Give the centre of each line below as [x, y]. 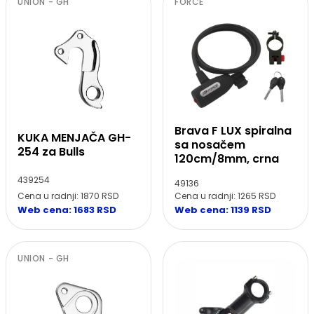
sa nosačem [210, 144]
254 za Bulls [51, 151]
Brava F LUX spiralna [233, 130]
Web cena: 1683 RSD [67, 210]
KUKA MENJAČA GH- [74, 137]
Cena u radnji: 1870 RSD [68, 196]
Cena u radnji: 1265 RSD [225, 196]
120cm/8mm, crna [227, 158]
